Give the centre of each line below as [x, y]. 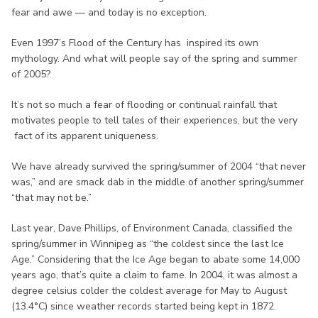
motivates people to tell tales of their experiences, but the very [154, 120]
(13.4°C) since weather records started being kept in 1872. [144, 306]
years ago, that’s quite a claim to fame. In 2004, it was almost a [154, 275]
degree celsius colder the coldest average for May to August [149, 290]
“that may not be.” [51, 197]
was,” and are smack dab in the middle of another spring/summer [158, 182]
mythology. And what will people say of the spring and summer [154, 58]
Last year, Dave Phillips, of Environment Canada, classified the [152, 228]
